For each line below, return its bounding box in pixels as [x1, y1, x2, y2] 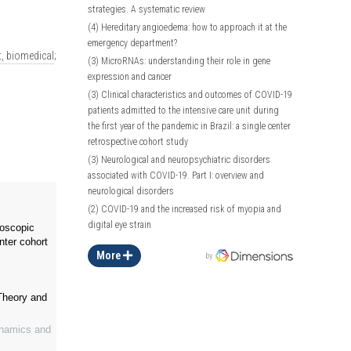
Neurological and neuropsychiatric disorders [99, 154, 271, 165]
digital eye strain [88, 219, 152, 230]
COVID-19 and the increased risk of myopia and [99, 203, 282, 215]
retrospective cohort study [88, 136, 189, 147]
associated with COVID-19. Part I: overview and [88, 169, 265, 181]
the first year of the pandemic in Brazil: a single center [88, 120, 291, 132]
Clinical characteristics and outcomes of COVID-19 [99, 89, 293, 100]
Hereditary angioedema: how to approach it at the [99, 21, 288, 33]
